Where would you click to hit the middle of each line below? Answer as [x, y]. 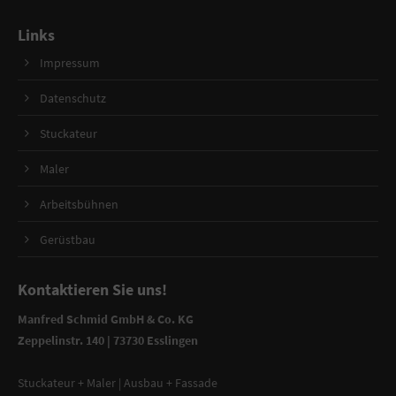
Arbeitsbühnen [79, 205]
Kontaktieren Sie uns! [92, 290]
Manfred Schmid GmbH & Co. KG [106, 320]
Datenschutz [73, 99]
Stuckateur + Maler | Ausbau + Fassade [118, 383]
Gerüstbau [68, 240]
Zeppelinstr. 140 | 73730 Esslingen [108, 341]
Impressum [70, 63]
